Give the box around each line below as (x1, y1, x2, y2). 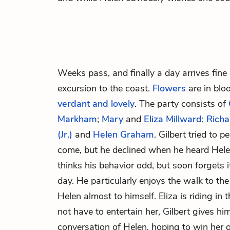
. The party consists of (135, 98, 228, 110)
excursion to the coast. (57, 82, 152, 94)
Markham (57, 113, 97, 125)
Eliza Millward (144, 113, 202, 125)
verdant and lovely (57, 98, 135, 110)
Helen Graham (93, 128, 154, 141)
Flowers (152, 82, 186, 94)
